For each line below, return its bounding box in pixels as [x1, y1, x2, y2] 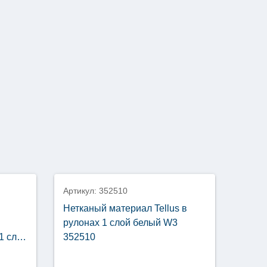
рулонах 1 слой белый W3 [63, 218, 178, 228]
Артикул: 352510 [63, 186, 128, 196]
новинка [73, 156, 104, 165]
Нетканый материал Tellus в [63, 203, 187, 214]
